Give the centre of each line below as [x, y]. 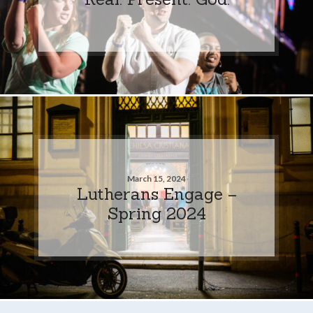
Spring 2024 [156, 213]
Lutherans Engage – [156, 193]
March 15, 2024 [156, 178]
